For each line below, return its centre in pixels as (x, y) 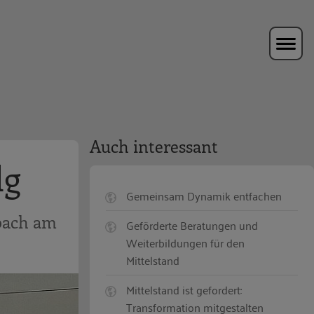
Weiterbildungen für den (186, 243)
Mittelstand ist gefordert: (184, 290)
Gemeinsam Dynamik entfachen (204, 196)
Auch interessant (154, 145)
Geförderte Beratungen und (192, 225)
